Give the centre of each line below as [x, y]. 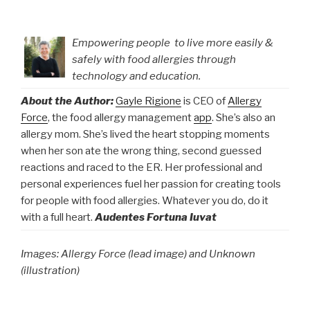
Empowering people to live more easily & [173, 43]
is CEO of [204, 101]
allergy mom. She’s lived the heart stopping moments [145, 134]
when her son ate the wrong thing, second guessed [141, 151]
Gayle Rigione [148, 101]
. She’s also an [244, 117]
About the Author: [67, 101]
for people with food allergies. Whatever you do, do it [145, 200]
